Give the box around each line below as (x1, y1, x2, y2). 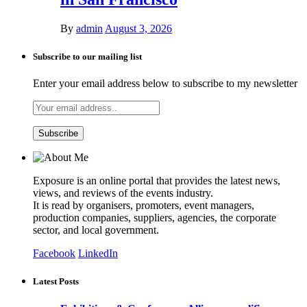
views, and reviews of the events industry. (33, 187, 213, 199)
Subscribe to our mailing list (33, 51, 142, 62)
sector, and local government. (33, 224, 159, 236)
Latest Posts (33, 276, 79, 287)
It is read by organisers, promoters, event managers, (33, 199, 254, 212)
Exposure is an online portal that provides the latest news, (33, 175, 280, 187)
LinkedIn (78, 247, 118, 260)
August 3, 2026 (105, 22, 172, 34)
